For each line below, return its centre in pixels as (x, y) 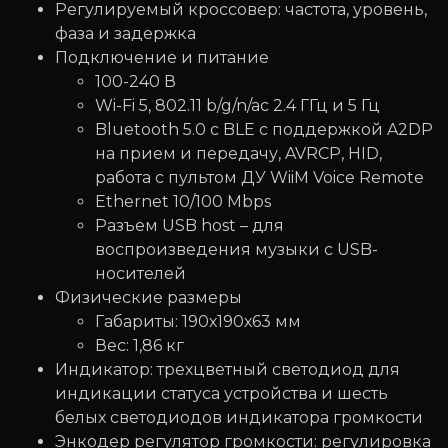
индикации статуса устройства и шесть (221, 394)
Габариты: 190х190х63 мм (198, 322)
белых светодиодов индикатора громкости (239, 418)
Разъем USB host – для (189, 226)
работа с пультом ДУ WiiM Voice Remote (259, 178)
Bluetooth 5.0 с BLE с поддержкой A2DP (264, 130)
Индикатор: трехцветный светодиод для (227, 370)
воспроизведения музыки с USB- (236, 250)
